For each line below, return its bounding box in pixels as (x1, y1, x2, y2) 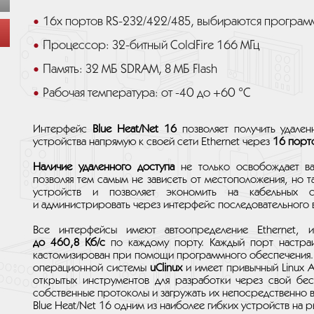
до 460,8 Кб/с (33, 238, 105, 248)
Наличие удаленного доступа (33, 162, 175, 172)
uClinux (150, 263, 182, 273)
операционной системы (33, 263, 150, 273)
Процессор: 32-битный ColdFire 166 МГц (43, 40, 259, 51)
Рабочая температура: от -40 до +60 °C (43, 88, 251, 99)
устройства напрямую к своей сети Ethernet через (33, 137, 273, 147)
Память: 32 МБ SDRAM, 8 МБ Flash (43, 64, 217, 75)
